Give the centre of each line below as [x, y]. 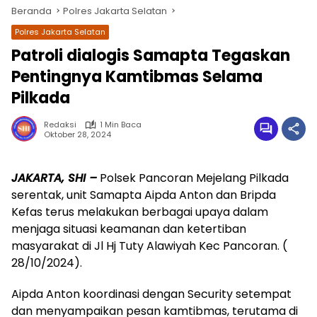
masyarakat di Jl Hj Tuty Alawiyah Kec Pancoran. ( [149, 246]
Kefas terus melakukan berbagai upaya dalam [140, 212]
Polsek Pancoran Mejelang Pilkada [193, 178]
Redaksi [60, 125]
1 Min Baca [121, 125]
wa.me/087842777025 [158, 169]
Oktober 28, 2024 [77, 134]
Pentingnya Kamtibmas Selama [137, 77]
